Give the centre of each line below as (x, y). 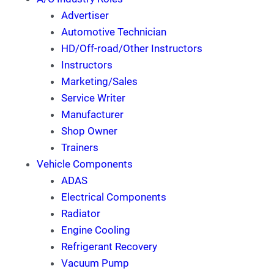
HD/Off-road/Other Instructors (132, 48)
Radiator (81, 213)
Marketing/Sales (99, 81)
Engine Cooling (96, 230)
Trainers (80, 147)
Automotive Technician (114, 32)
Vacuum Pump (95, 263)
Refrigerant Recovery (109, 246)
